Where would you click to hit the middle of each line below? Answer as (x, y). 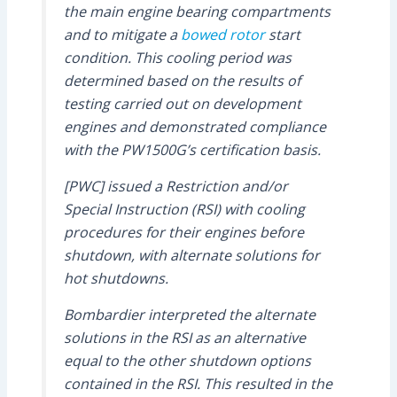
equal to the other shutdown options (187, 361)
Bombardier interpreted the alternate (189, 315)
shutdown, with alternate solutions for (191, 256)
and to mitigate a (122, 35)
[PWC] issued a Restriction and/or (175, 187)
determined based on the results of (182, 81)
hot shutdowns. (116, 279)
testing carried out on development (182, 104)
